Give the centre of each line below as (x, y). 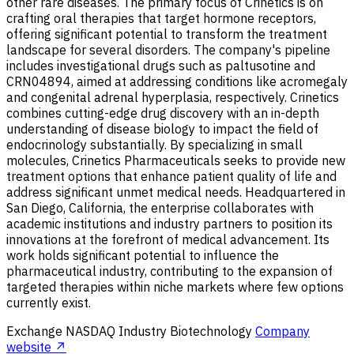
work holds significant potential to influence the (143, 256)
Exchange (36, 331)
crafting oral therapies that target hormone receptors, (161, 19)
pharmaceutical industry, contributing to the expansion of (169, 271)
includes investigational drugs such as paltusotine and (161, 66)
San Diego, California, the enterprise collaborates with (160, 208)
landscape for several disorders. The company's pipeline (168, 50)
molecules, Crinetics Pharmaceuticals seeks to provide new (176, 161)
